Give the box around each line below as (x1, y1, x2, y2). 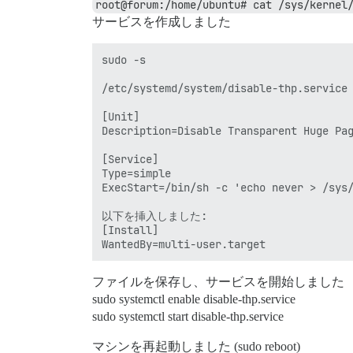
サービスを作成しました (92, 14, 231, 28)
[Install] (102, 222, 158, 237)
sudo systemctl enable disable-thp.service (92, 292, 295, 306)
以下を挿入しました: (102, 208, 207, 223)
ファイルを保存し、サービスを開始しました (92, 274, 344, 288)
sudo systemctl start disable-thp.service (92, 309, 284, 323)
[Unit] (102, 109, 139, 124)
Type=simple (102, 165, 171, 180)
